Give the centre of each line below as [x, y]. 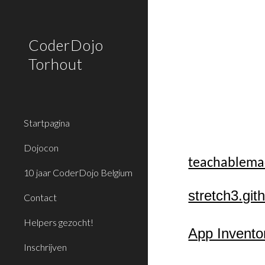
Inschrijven [45, 247]
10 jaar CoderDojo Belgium [78, 172]
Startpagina [47, 123]
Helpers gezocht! [59, 222]
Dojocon [41, 148]
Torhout [56, 64]
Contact [40, 197]
